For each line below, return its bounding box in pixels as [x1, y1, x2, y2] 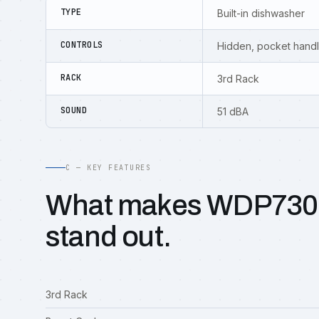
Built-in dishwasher [217, 7, 305, 19]
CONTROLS [61, 39, 103, 51]
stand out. [46, 221, 171, 252]
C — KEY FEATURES [66, 163, 151, 172]
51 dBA [217, 105, 249, 117]
